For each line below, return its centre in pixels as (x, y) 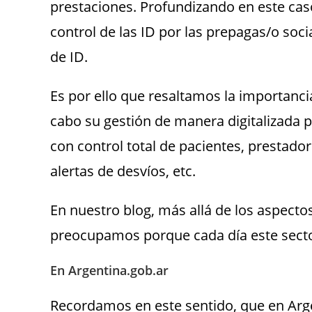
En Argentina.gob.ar (109, 270)
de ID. (69, 57)
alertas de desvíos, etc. (123, 171)
